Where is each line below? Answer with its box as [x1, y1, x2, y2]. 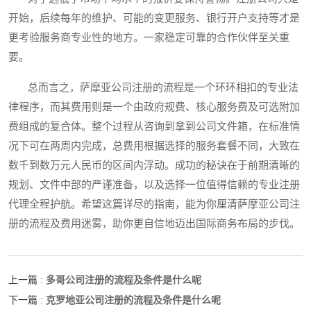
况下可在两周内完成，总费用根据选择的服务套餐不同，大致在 [8, 140, 300, 152]
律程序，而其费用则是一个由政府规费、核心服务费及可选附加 [8, 101, 300, 113]
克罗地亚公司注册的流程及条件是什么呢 [46, 294, 221, 306]
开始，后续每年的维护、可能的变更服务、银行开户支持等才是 [8, 12, 300, 24]
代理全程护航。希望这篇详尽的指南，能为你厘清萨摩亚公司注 [8, 199, 300, 210]
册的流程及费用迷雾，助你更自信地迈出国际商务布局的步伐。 [8, 218, 300, 230]
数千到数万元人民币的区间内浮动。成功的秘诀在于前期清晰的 [8, 160, 300, 171]
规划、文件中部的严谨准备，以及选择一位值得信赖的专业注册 [8, 179, 300, 191]
